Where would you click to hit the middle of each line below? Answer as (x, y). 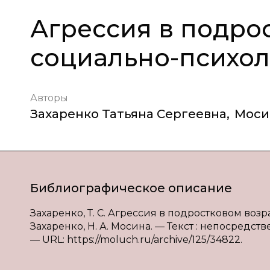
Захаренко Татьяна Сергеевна (128, 114)
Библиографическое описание (131, 188)
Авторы (49, 98)
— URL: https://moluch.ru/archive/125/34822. (136, 240)
